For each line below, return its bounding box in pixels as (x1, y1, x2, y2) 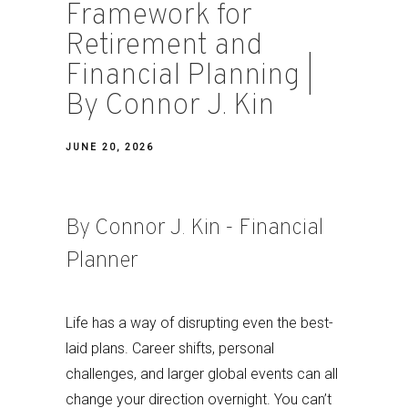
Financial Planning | (66, 58, 314, 95)
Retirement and (66, 28, 262, 65)
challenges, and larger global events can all (66, 365, 338, 382)
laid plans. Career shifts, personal (66, 340, 274, 357)
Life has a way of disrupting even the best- (66, 314, 333, 331)
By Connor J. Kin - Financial (66, 215, 323, 242)
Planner (66, 248, 138, 275)
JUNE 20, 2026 (66, 141, 154, 153)
